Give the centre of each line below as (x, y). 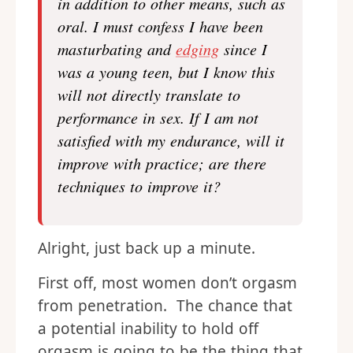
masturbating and (117, 49)
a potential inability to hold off (148, 329)
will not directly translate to (149, 95)
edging (197, 49)
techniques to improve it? (139, 186)
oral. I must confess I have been (160, 26)
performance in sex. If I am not (158, 117)
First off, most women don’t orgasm (167, 283)
